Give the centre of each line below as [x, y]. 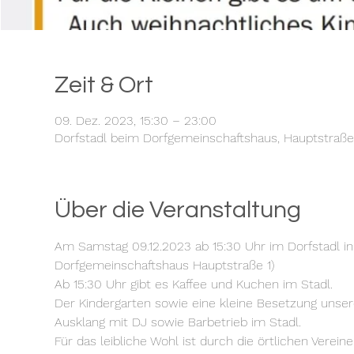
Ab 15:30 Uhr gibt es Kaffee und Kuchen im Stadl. [195, 284]
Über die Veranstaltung [177, 210]
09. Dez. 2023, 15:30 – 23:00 [135, 121]
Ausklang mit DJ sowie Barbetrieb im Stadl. [179, 322]
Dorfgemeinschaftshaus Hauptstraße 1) [164, 265]
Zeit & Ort [104, 85]
